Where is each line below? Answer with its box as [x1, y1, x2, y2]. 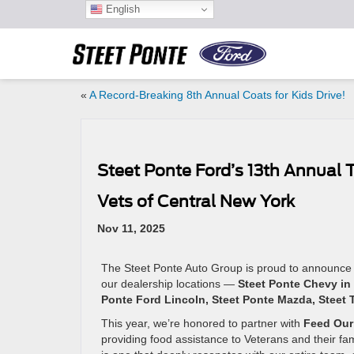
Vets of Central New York [97, 192, 295, 211]
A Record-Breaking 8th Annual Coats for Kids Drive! [89, 88, 345, 101]
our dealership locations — [101, 277, 238, 290]
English [102, 2, 140, 15]
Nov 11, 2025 [97, 222, 165, 235]
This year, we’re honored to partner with [101, 317, 303, 330]
